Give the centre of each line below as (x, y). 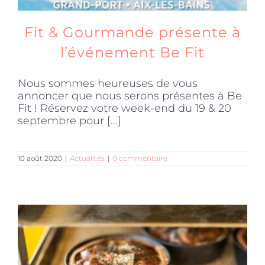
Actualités (87, 158)
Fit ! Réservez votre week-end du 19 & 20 (125, 108)
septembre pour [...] (70, 120)
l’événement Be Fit (132, 52)
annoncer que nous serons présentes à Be (130, 96)
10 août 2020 (40, 158)
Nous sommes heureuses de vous (108, 83)
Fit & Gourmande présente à (132, 32)
